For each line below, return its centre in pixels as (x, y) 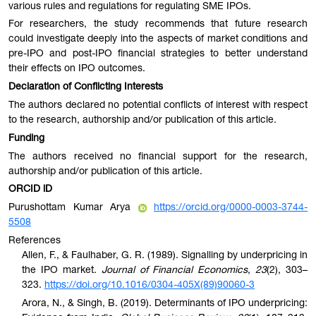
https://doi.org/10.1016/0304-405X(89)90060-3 (150, 286)
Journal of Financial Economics (175, 271)
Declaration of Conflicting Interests (86, 88)
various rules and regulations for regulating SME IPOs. (130, 7)
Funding (26, 139)
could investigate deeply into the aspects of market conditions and (158, 40)
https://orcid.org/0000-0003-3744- (231, 208)
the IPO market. (62, 271)
